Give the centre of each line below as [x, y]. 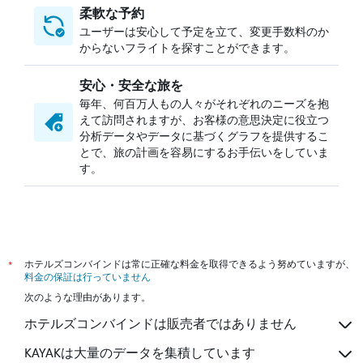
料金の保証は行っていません [88, 276]
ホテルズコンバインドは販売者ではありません [160, 324]
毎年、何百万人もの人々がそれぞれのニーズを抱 [204, 102]
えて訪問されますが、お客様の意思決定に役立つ [204, 119]
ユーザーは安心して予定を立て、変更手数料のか [204, 30]
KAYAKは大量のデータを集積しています [140, 353]
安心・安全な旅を [131, 84]
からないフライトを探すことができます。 [187, 47]
